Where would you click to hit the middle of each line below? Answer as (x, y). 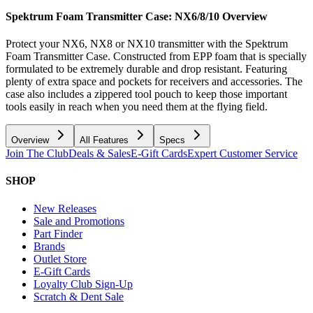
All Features (104, 140)
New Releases (65, 208)
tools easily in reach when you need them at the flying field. (137, 107)
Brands (49, 246)
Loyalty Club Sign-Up (83, 284)
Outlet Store (60, 259)
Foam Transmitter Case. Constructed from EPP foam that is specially (156, 57)
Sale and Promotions (79, 221)
